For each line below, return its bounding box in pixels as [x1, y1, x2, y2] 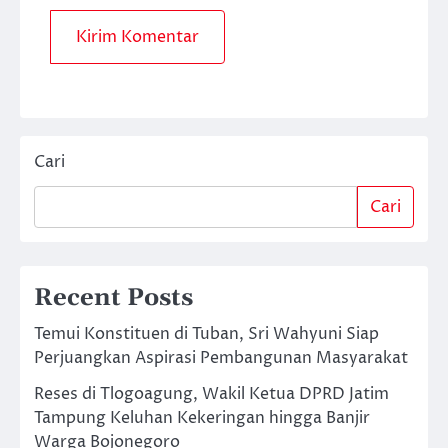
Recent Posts [34, 283, 193, 314]
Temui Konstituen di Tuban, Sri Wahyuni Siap [34, 323, 379, 346]
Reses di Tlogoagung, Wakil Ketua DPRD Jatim [34, 383, 389, 406]
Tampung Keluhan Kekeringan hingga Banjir [34, 407, 370, 430]
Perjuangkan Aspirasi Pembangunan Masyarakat [34, 347, 408, 370]
